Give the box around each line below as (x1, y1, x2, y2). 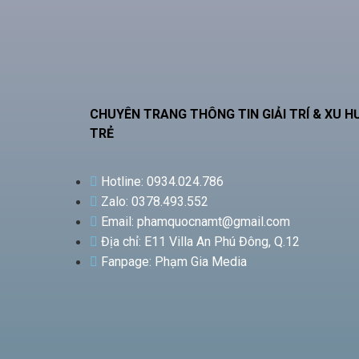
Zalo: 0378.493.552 (101, 193, 208, 209)
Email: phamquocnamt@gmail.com (101, 213, 290, 229)
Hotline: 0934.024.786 (101, 173, 224, 189)
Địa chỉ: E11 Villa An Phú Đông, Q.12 (101, 233, 300, 249)
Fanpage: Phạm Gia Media (101, 253, 247, 269)
